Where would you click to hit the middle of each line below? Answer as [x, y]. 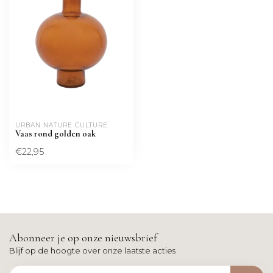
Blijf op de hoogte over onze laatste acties [92, 250]
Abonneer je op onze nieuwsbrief [83, 237]
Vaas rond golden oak [55, 133]
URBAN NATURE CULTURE [62, 125]
